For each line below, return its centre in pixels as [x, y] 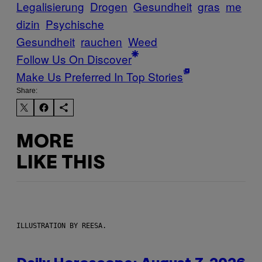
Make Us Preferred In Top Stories [100, 77]
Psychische [75, 24]
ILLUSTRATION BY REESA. [61, 226]
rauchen [101, 42]
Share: [27, 91]
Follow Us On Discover [74, 59]
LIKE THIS [61, 163]
